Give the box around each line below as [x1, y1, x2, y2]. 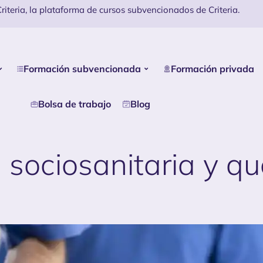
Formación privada [171, 63, 255, 75]
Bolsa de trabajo [38, 98, 112, 110]
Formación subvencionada [23, 63, 141, 75]
